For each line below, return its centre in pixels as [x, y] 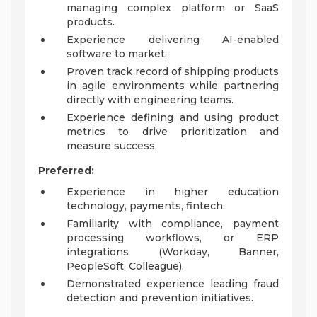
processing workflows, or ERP [173, 238]
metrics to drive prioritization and [173, 132]
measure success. [112, 146]
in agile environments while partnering [173, 86]
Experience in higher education [173, 192]
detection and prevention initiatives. [160, 298]
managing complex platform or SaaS [173, 8]
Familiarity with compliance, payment [173, 224]
